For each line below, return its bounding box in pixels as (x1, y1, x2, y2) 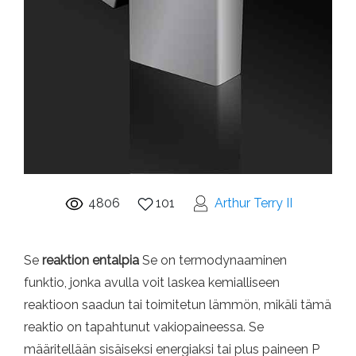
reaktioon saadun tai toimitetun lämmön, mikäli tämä (24, 297, 331, 313)
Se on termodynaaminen (139, 253, 287, 269)
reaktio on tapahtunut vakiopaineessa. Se (24, 319, 264, 335)
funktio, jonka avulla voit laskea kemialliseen (24, 275, 280, 291)
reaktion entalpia (42, 253, 139, 269)
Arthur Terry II (214, 195, 292, 211)
